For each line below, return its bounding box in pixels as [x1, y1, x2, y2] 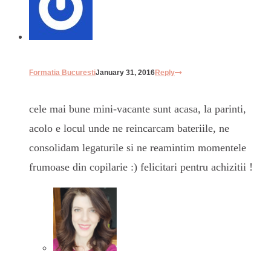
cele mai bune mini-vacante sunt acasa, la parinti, [29, 103, 246, 116]
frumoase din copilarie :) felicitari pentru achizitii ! [29, 161, 253, 174]
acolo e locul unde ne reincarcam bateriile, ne [29, 122, 229, 135]
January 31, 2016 [96, 68, 155, 77]
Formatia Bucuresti [29, 68, 96, 77]
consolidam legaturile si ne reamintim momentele [29, 142, 246, 154]
